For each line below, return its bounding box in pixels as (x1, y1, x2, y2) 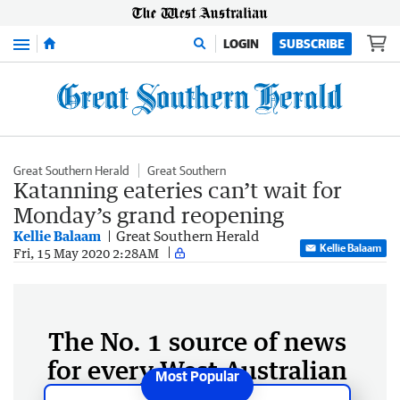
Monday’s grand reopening (13, 202, 284, 228)
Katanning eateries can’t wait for (13, 177, 342, 203)
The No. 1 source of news (48, 326, 346, 356)
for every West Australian (47, 354, 347, 385)
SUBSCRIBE (279, 37, 345, 51)
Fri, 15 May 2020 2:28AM (13, 245, 159, 261)
